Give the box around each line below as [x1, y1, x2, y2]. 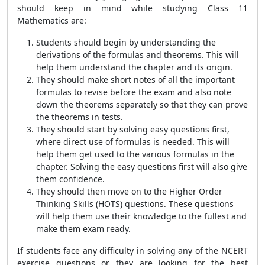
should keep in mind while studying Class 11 [17, 2, 248, 14]
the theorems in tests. [36, 111, 123, 122]
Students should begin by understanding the [36, 37, 216, 48]
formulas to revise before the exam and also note [36, 86, 231, 98]
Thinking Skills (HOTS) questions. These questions [36, 198, 234, 209]
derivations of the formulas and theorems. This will [36, 49, 239, 60]
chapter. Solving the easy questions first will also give [36, 161, 247, 172]
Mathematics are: [17, 15, 86, 26]
